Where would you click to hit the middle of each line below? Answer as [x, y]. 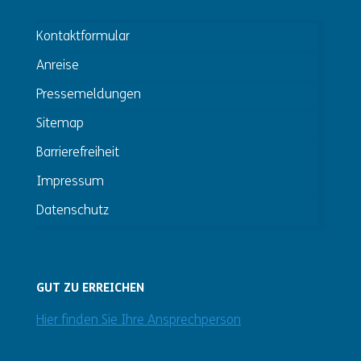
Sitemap [60, 124]
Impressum [70, 182]
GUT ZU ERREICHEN [90, 289]
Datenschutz [73, 211]
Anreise [58, 66]
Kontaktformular [83, 37]
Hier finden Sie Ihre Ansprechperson [139, 321]
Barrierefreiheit [78, 153]
